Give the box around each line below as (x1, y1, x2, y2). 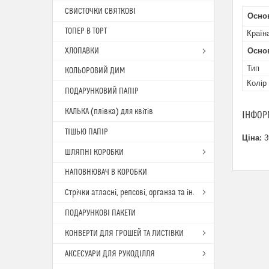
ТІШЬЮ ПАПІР (65, 127, 108, 137)
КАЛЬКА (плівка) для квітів (65, 107, 153, 116)
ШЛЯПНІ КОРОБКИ (65, 148, 124, 157)
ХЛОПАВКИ (65, 46, 99, 56)
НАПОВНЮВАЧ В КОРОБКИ (65, 168, 147, 177)
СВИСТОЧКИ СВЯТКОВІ (65, 7, 136, 16)
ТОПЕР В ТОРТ (65, 26, 107, 36)
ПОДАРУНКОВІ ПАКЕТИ (65, 208, 136, 218)
